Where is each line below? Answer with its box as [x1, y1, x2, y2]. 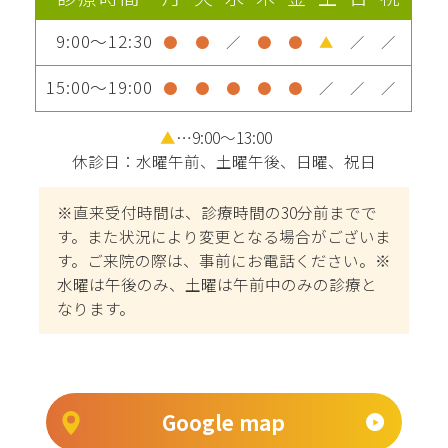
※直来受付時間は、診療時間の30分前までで [56, 201, 377, 224]
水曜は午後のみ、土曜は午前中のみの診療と [56, 273, 377, 296]
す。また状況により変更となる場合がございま [56, 225, 391, 248]
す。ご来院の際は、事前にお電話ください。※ [56, 249, 391, 272]
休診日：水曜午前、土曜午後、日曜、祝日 [72, 150, 376, 173]
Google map [162, 406, 286, 437]
